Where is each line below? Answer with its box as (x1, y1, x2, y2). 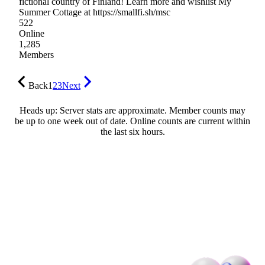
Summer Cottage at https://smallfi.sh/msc (19, 7, 170, 18)
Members (19, 50, 54, 60)
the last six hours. (100, 127, 165, 137)
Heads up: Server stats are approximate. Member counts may (20, 105, 245, 116)
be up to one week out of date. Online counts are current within (15, 116, 250, 127)
